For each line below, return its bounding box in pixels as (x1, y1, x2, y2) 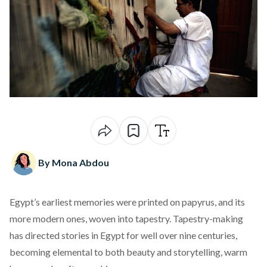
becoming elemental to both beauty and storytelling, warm (10, 246, 247, 257)
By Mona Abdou (38, 157, 109, 168)
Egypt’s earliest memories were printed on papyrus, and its (10, 196, 245, 207)
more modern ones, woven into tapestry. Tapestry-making (10, 213, 243, 224)
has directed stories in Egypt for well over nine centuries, (10, 229, 237, 241)
